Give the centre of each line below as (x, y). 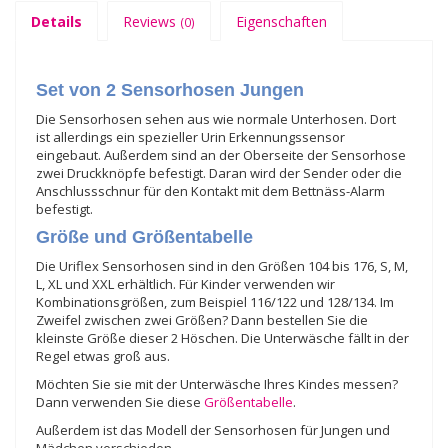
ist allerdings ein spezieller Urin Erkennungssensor (190, 136)
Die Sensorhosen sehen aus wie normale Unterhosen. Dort (216, 118)
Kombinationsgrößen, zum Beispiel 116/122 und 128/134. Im (215, 301)
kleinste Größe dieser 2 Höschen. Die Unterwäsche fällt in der (222, 337)
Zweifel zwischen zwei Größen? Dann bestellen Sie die (202, 319)
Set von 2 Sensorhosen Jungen (170, 89)
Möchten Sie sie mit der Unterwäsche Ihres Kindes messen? (217, 383)
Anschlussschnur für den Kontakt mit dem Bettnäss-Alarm (210, 190)
